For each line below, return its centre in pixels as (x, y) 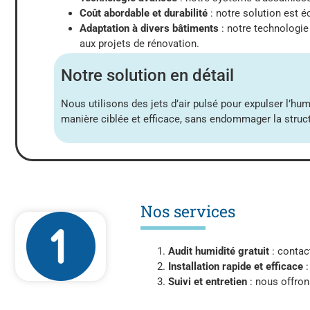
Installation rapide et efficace (236, 266)
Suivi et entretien (208, 281)
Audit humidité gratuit (219, 251)
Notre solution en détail (147, 75)
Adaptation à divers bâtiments (149, 28)
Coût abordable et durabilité (144, 13)
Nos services (188, 211)
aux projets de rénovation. (139, 43)
